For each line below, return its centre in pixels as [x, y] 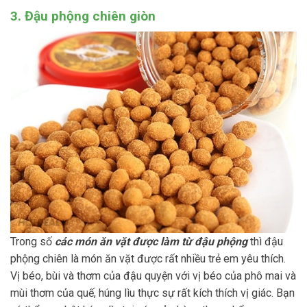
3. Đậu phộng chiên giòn [83, 16]
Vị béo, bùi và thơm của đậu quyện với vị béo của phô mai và [153, 276]
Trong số [33, 242]
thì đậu [265, 242]
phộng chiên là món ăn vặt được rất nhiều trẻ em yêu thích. [148, 259]
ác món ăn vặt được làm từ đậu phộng [154, 242]
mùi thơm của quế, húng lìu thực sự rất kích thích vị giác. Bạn [152, 293]
